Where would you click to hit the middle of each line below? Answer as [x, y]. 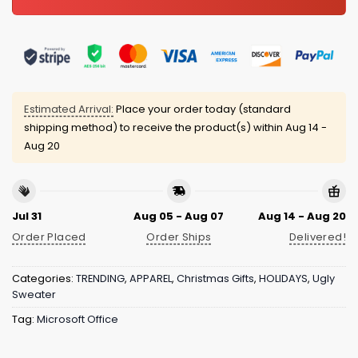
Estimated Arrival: [69, 109]
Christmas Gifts [215, 279]
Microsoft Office [78, 320]
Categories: [44, 279]
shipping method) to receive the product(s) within [155, 128]
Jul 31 [27, 216]
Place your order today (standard [202, 109]
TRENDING [100, 279]
